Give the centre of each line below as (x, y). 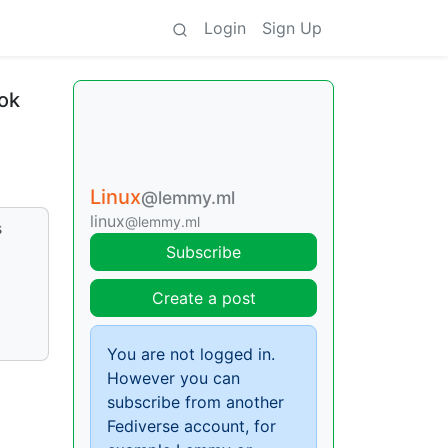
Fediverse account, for (191, 426)
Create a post (203, 298)
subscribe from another (195, 402)
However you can (173, 378)
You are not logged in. (191, 354)
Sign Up (292, 28)
